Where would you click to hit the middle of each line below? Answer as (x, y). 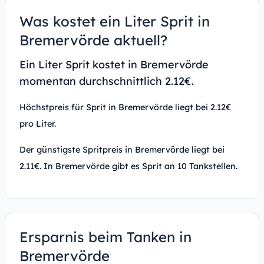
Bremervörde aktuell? (93, 40)
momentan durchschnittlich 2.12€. (107, 81)
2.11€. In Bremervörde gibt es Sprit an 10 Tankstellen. (128, 166)
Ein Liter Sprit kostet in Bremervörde (114, 65)
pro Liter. (38, 124)
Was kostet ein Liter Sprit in (115, 21)
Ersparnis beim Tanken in (105, 237)
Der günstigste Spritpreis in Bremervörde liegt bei (122, 150)
